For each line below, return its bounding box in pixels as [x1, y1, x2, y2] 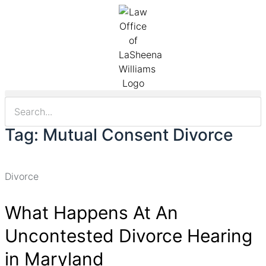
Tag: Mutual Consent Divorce [5, 125, 233, 145]
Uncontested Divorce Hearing [5, 225, 252, 246]
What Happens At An [5, 202, 178, 223]
